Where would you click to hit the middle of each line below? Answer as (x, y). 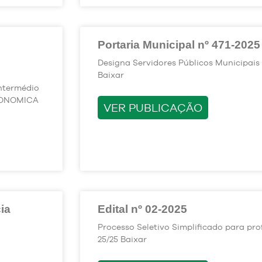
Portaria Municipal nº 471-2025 (179, 44)
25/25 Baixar (122, 239)
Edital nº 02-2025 (142, 209)
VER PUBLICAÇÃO (153, 107)
